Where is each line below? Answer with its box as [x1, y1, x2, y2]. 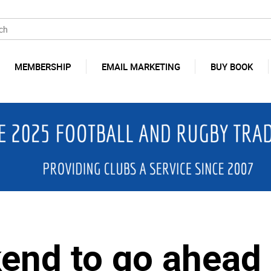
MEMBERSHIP [14, 60, 71, 73]
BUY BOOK [211, 60, 253, 73]
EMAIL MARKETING [101, 60, 180, 73]
